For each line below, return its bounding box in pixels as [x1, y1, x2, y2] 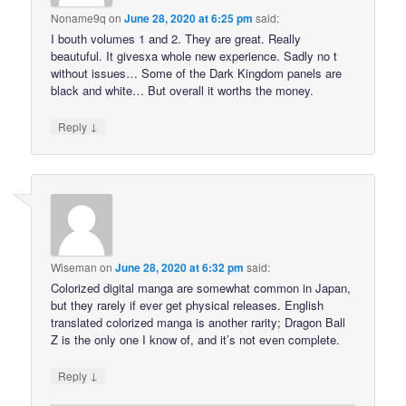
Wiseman [51, 259, 98, 275]
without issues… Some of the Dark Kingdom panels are [51, 63, 343, 82]
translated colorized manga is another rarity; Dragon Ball [51, 314, 346, 332]
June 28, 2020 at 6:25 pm [124, 9, 254, 26]
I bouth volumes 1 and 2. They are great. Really [51, 29, 302, 47]
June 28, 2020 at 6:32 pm [115, 259, 245, 276]
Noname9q [51, 9, 107, 25]
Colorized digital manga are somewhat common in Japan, [51, 279, 352, 297]
